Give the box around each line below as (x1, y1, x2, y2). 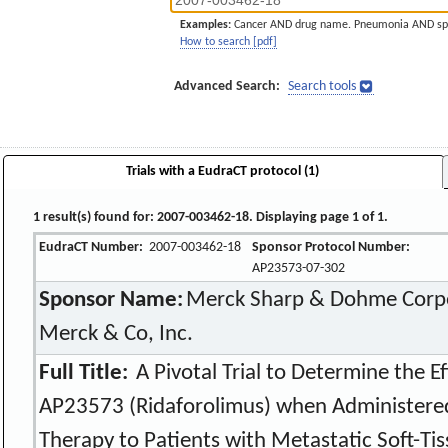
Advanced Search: (174, 79, 280, 94)
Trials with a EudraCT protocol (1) (125, 163, 319, 179)
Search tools (288, 79, 356, 94)
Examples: (180, 19, 231, 31)
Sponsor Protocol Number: (252, 239, 411, 255)
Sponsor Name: (39, 288, 184, 312)
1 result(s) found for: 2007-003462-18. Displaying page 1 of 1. (33, 209, 389, 225)
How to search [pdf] (180, 36, 277, 48)
